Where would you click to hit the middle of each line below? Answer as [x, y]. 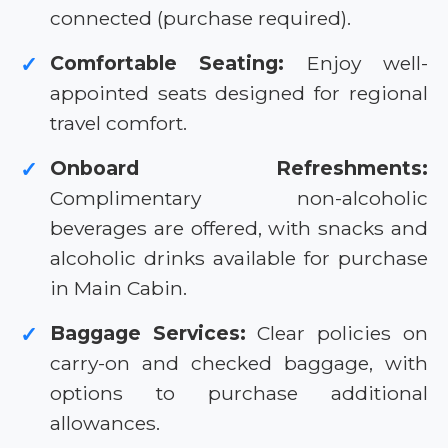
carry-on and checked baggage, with [239, 363]
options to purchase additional [239, 393]
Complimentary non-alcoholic [239, 198]
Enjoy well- [356, 63]
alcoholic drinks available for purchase [239, 258]
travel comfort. [118, 123]
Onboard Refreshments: [239, 168]
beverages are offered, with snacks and [239, 228]
